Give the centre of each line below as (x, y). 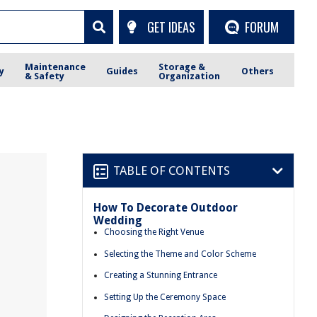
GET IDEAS (171, 27)
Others (257, 71)
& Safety (45, 76)
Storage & (182, 67)
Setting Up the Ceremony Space (165, 297)
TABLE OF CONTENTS (172, 170)
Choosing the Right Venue (154, 232)
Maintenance (56, 67)
